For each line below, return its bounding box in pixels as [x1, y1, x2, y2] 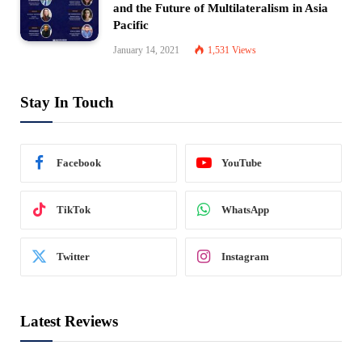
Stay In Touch [20, 93, 114, 111]
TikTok [57, 204, 90, 217]
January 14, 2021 [113, 44, 179, 56]
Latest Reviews [20, 312, 118, 330]
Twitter [57, 250, 90, 263]
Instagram [221, 250, 269, 263]
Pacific [113, 18, 149, 32]
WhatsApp [221, 204, 269, 217]
